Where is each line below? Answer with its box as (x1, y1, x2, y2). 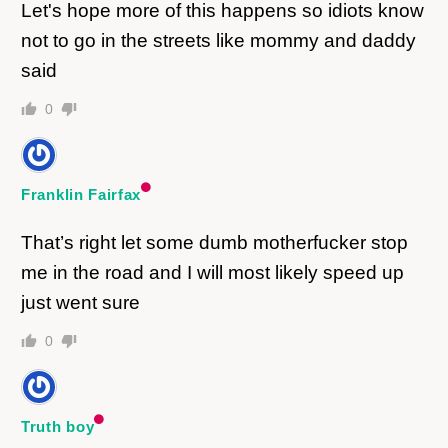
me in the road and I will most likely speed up (21, 262, 404, 284)
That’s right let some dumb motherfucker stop (21, 232, 408, 254)
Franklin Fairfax (21, 186, 142, 204)
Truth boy (21, 418, 95, 436)
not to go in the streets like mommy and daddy (21, 30, 416, 52)
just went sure (21, 292, 140, 314)
